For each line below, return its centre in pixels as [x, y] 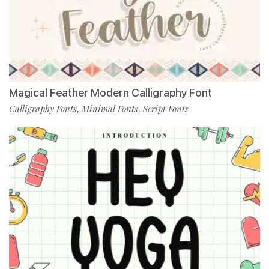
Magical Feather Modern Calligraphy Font [110, 93]
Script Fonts [166, 109]
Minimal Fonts [110, 109]
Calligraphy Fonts [43, 109]
